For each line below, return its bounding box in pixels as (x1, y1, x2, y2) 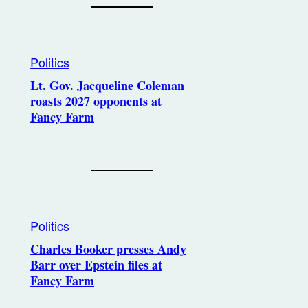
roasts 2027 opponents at (30, 92, 162, 110)
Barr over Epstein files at (30, 256, 162, 274)
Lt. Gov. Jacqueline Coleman (30, 76, 184, 94)
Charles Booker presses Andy (30, 240, 186, 258)
